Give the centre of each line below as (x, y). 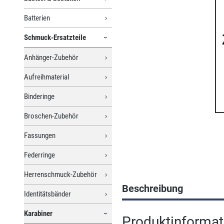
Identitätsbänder (47, 194)
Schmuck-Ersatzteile (55, 37)
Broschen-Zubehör (51, 116)
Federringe (39, 155)
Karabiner (38, 213)
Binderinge (39, 96)
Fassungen (40, 135)
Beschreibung (152, 188)
